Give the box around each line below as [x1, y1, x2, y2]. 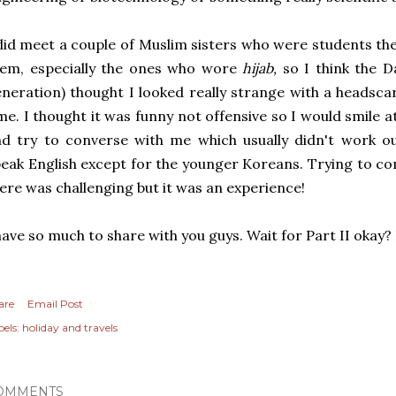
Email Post [27, 297, 83, 310]
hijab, [242, 59, 283, 77]
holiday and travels [22, 321, 118, 334]
